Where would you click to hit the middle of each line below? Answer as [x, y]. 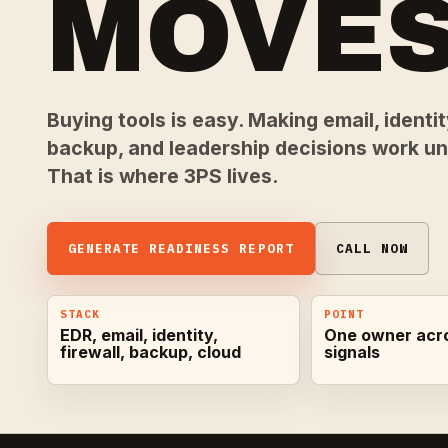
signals [352, 352]
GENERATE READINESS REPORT [181, 248]
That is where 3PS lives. [162, 176]
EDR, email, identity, [139, 335]
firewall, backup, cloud [151, 352]
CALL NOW [371, 248]
